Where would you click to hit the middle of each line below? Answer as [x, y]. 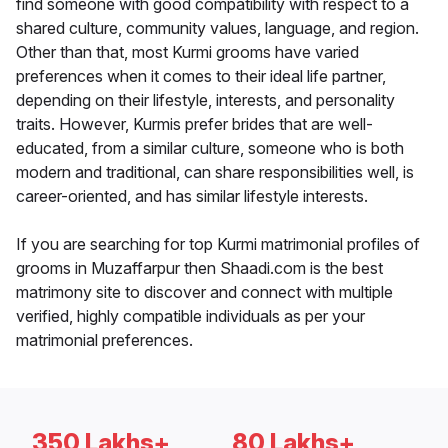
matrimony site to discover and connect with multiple [204, 292]
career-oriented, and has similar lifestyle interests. [192, 196]
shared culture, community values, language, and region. [217, 28]
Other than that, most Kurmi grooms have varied [187, 52]
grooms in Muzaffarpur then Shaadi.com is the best [199, 268]
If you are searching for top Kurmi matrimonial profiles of [218, 244]
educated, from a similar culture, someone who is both [210, 148]
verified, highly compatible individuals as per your [190, 316]
